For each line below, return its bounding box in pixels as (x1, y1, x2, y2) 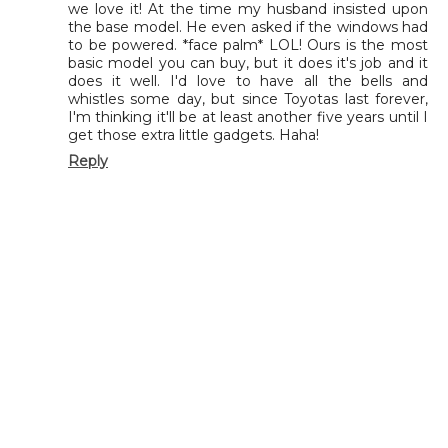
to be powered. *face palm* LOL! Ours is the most (68, 35, 428, 54)
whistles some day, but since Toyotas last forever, (68, 89, 428, 108)
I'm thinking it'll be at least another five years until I (68, 107, 428, 126)
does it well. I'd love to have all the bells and (68, 71, 428, 90)
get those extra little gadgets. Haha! (68, 125, 319, 144)
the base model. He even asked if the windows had (68, 17, 428, 36)
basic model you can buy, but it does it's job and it (68, 53, 428, 72)
